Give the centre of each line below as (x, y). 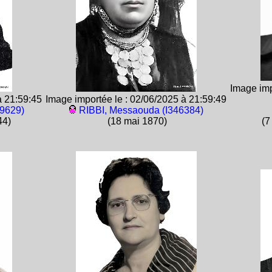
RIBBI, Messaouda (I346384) (141, 110)
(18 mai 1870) (136, 121)
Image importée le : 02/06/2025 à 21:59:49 (136, 99)
